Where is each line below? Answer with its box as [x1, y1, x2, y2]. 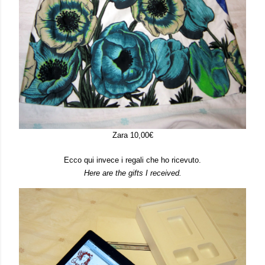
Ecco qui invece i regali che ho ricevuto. [64, 156, 201, 164]
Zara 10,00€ [112, 131, 153, 140]
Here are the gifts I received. [83, 169, 182, 177]
